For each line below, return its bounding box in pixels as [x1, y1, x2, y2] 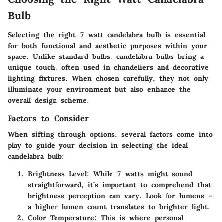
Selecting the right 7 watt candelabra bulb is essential [8, 30, 205, 39]
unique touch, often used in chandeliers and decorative [8, 62, 209, 72]
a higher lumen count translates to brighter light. [28, 202, 210, 212]
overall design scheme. [8, 95, 89, 105]
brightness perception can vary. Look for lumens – [28, 191, 212, 201]
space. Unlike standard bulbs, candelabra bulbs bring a [8, 52, 204, 61]
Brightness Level [28, 169, 87, 179]
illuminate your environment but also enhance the [8, 84, 191, 94]
